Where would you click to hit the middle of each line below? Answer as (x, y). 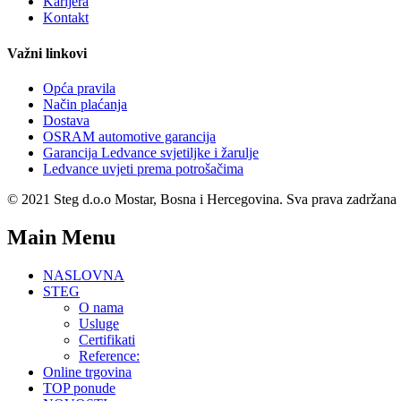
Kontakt (66, 18)
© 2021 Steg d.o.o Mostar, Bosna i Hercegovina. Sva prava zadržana (202, 199)
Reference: (109, 355)
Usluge (99, 323)
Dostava (66, 120)
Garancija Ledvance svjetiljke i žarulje (151, 152)
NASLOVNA (84, 275)
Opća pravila (79, 88)
